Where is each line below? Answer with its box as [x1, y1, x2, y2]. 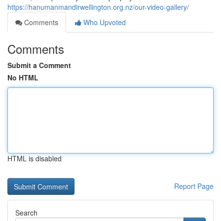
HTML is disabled [7, 153, 62, 163]
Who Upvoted [81, 17, 126, 27]
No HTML [7, 73, 38, 82]
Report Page [174, 181, 214, 191]
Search [15, 208, 37, 218]
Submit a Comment [7, 60, 71, 70]
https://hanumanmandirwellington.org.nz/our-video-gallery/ [7, 2, 189, 12]
